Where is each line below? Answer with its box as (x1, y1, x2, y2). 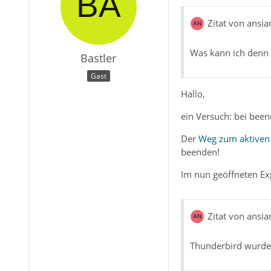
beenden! (180, 145, 220, 158)
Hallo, (180, 87, 205, 100)
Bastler (80, 51, 117, 65)
